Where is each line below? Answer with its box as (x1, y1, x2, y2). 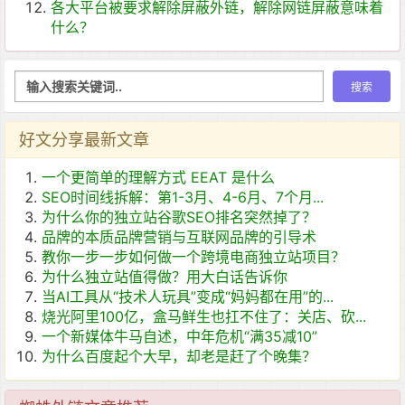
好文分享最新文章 (19, 130, 149, 150)
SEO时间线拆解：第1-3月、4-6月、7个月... (42, 188, 324, 207)
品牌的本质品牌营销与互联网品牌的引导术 (42, 228, 316, 247)
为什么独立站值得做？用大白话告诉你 (42, 268, 287, 287)
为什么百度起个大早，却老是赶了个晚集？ (42, 347, 316, 366)
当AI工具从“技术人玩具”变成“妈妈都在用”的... (42, 287, 334, 306)
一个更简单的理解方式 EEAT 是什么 (42, 168, 275, 187)
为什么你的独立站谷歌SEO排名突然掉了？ (42, 208, 316, 227)
